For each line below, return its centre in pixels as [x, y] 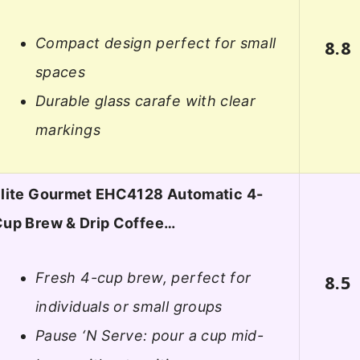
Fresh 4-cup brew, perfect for [143, 278]
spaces [61, 72]
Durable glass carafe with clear [146, 101]
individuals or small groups [129, 307]
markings [68, 130]
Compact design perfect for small [156, 43]
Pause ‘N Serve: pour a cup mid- [150, 336]
